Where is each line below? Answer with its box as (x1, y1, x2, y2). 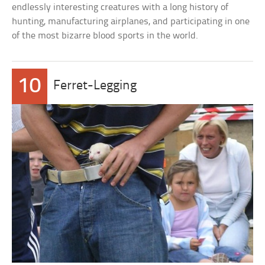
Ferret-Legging (53, 79, 137, 93)
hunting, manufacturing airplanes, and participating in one (12, 17, 250, 27)
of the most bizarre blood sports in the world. (12, 31, 199, 41)
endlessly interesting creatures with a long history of (12, 2, 229, 12)
